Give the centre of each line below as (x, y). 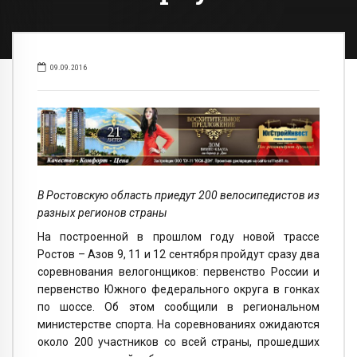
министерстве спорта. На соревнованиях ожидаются (178, 325)
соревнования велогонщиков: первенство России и (178, 272)
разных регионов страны (102, 212)
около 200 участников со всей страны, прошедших (178, 342)
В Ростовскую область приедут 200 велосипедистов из (178, 195)
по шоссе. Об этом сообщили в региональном (178, 307)
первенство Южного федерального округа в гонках (178, 290)
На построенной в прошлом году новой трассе (178, 237)
